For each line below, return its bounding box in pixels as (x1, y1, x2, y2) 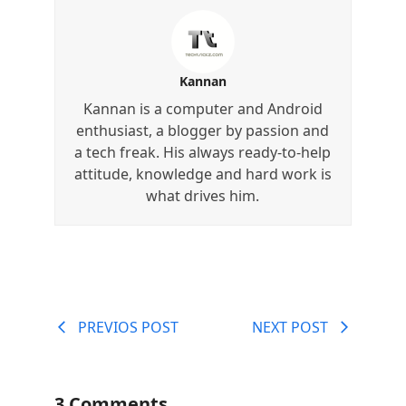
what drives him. (146, 185, 260, 206)
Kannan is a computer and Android (82, 98, 323, 119)
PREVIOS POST (77, 316, 179, 337)
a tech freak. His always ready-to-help (74, 141, 332, 162)
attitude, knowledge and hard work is (73, 163, 332, 184)
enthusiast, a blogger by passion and (76, 120, 330, 140)
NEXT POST (252, 316, 329, 337)
